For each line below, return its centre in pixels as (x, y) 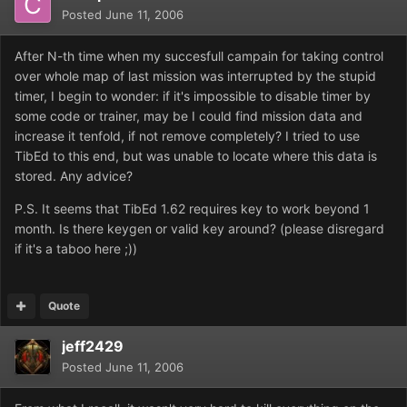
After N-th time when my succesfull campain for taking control (199, 56)
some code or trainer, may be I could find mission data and (189, 116)
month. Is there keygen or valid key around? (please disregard (199, 229)
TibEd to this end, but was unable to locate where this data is (196, 156)
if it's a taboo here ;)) (76, 249)
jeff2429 (93, 347)
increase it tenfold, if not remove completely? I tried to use (187, 136)
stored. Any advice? (74, 176)
